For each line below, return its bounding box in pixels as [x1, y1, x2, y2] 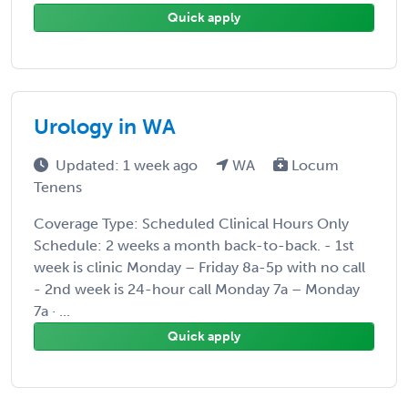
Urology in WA [34, 113, 176, 139]
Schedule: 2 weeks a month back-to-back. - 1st [34, 236, 354, 254]
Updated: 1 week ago [56, 156, 201, 174]
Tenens [34, 178, 82, 196]
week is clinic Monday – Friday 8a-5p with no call [34, 258, 365, 276]
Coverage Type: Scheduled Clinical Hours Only [34, 214, 349, 232]
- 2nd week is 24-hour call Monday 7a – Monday [34, 280, 360, 298]
